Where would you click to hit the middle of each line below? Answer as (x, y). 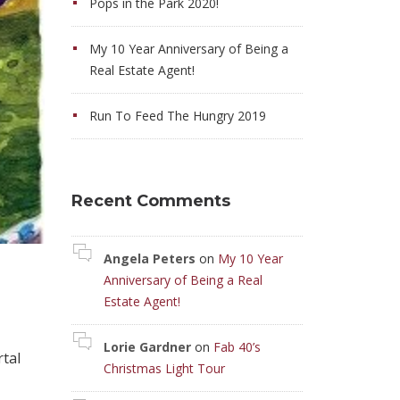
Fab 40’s (237, 347)
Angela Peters (149, 258)
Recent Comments (150, 201)
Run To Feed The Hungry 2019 (177, 116)
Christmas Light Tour (164, 368)
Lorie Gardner (147, 347)
